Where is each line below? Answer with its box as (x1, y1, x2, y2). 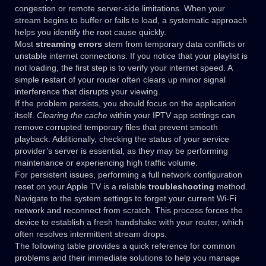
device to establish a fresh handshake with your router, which (15, 217, 243, 227)
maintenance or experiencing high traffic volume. (15, 158, 198, 168)
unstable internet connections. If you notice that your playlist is (15, 51, 248, 61)
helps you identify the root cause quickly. (15, 27, 166, 37)
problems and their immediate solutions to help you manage (15, 253, 240, 263)
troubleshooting (148, 182, 214, 192)
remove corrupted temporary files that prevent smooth (15, 122, 218, 132)
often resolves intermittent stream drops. (15, 229, 167, 239)
